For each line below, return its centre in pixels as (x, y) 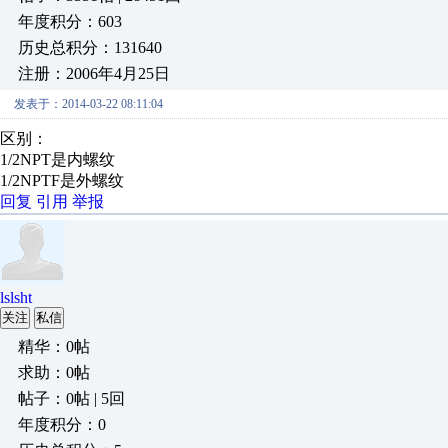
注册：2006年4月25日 (94, 73)
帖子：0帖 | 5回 (71, 398)
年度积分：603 (70, 21)
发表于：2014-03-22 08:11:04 (88, 104)
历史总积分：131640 (90, 47)
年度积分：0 (62, 424)
